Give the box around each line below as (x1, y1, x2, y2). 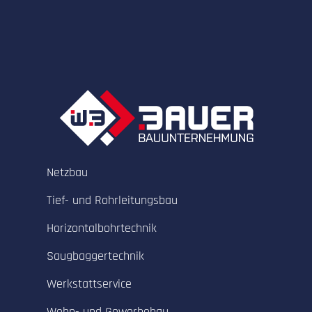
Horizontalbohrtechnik (47, 220, 157, 237)
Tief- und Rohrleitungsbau (47, 192, 178, 209)
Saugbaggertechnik (47, 248, 145, 265)
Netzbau (47, 164, 88, 181)
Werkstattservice (47, 276, 132, 292)
